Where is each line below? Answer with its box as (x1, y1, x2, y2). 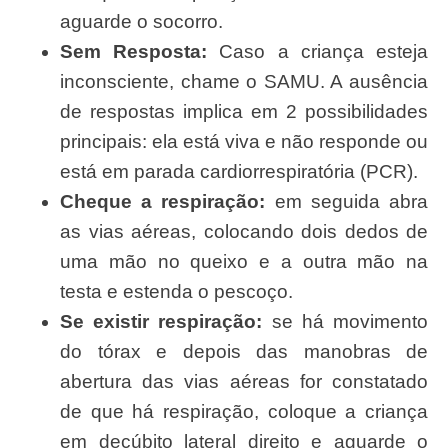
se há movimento (262, 311, 429, 333)
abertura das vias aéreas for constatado (60, 371, 428, 393)
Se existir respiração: (60, 311, 263, 333)
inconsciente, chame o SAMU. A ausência (60, 71, 428, 93)
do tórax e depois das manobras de (60, 341, 428, 363)
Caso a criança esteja (207, 41, 429, 63)
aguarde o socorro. (60, 11, 223, 33)
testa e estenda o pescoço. (60, 281, 293, 303)
